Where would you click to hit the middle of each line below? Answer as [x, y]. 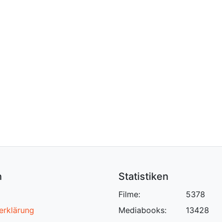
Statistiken [143, 176]
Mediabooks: [142, 210]
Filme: [129, 194]
